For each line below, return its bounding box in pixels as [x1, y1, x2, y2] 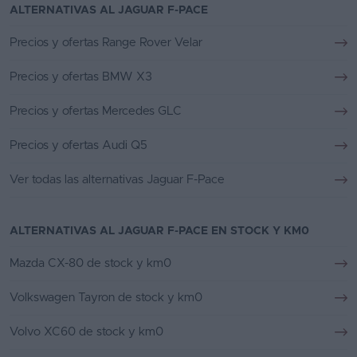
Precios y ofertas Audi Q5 [10, 139, 147, 152]
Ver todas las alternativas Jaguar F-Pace [10, 174, 225, 186]
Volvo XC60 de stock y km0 [10, 326, 163, 339]
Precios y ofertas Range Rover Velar [10, 37, 202, 49]
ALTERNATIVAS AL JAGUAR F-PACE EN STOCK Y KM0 [10, 226, 309, 237]
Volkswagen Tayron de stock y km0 [10, 292, 202, 304]
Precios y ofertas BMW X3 [10, 71, 152, 84]
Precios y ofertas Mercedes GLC [10, 105, 182, 118]
